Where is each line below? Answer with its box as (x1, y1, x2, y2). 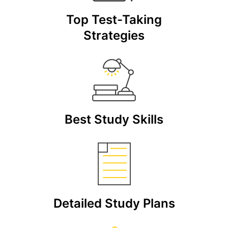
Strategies (83, 28, 145, 43)
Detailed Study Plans (53, 196, 175, 211)
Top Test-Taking (66, 12, 162, 27)
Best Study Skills (65, 112, 163, 127)
